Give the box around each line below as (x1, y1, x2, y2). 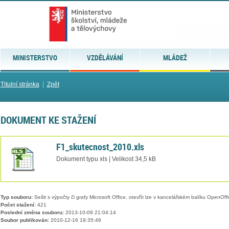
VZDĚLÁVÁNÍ (86, 53, 123, 62)
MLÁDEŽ (163, 53, 187, 62)
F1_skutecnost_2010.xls (56, 140, 144, 153)
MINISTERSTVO (12, 53, 57, 62)
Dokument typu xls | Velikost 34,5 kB (56, 155, 156, 162)
